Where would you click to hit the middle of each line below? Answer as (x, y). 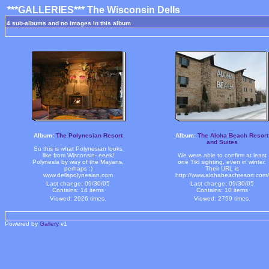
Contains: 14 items (78, 190)
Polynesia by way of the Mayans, (78, 162)
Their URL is (222, 168)
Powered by (22, 224)
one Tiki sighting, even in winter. (222, 162)
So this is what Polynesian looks (78, 149)
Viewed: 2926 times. (78, 198)
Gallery (49, 224)
